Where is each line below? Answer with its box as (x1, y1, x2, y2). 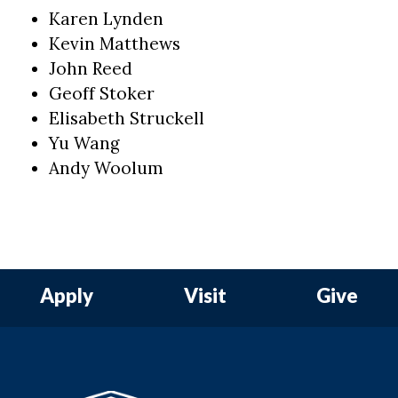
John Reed (49, 58, 132, 79)
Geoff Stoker (49, 83, 155, 104)
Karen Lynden (49, 8, 163, 29)
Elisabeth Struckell (49, 107, 204, 129)
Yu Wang (49, 132, 120, 154)
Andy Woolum (49, 157, 163, 179)
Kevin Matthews (49, 33, 180, 54)
